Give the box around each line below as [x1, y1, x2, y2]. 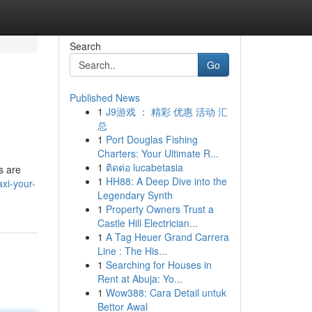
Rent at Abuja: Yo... [97, 272, 182, 286]
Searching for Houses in [105, 258, 212, 272]
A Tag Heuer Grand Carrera [105, 230, 229, 244]
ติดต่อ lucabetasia [105, 160, 183, 174]
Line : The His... [97, 244, 167, 258]
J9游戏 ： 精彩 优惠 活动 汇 [105, 104, 228, 118]
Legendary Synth [97, 188, 173, 202]
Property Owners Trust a [105, 202, 214, 216]
